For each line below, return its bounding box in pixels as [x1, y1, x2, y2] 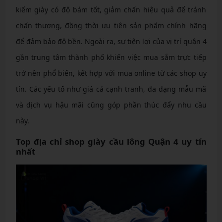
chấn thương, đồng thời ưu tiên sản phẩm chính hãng [15, 21, 207, 31]
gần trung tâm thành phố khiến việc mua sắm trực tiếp [15, 53, 207, 62]
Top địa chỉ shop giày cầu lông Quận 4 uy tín [15, 136, 207, 148]
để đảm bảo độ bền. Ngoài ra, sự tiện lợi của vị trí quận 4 [15, 37, 207, 47]
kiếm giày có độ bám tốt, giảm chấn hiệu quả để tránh [15, 5, 207, 15]
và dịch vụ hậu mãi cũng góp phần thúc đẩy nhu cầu [15, 100, 207, 110]
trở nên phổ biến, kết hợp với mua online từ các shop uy [15, 68, 207, 78]
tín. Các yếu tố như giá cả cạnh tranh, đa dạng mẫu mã [15, 84, 207, 94]
